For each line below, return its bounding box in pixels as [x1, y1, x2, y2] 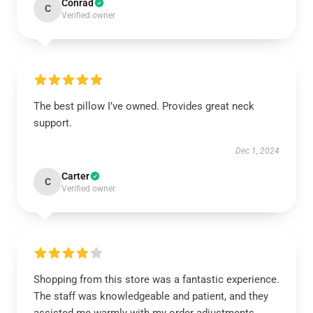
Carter [61, 170, 89, 182]
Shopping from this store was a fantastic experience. [34, 273, 279, 286]
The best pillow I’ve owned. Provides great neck [34, 100, 254, 112]
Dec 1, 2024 [235, 146, 279, 156]
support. [34, 117, 72, 129]
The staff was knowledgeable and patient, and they [34, 290, 268, 303]
